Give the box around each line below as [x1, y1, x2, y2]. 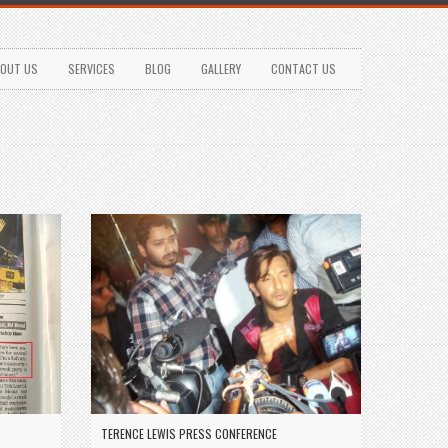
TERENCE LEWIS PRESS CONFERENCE [101, 425, 277, 442]
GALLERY [201, 60, 241, 77]
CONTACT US [271, 60, 336, 77]
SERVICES [68, 60, 115, 77]
